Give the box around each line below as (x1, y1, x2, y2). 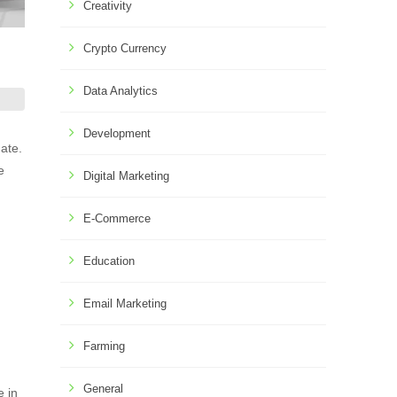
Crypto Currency (83, 42, 167, 55)
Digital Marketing (83, 169, 169, 183)
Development (83, 127, 151, 140)
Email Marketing (83, 297, 167, 310)
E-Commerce (83, 212, 151, 225)
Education (83, 254, 135, 268)
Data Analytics (83, 84, 158, 97)
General (83, 382, 123, 395)
